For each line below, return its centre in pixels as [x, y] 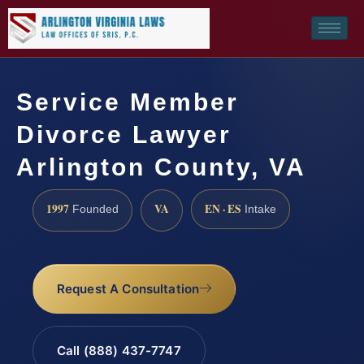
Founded [94, 209]
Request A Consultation [128, 289]
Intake [259, 209]
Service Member [128, 102]
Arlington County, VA [161, 167]
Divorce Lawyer [124, 134]
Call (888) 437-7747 [119, 351]
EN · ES [223, 208]
